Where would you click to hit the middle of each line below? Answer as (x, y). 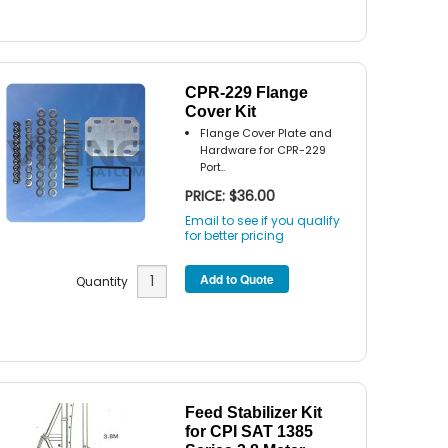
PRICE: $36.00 (230, 195)
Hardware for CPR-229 (263, 150)
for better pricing (235, 235)
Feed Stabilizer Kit (254, 413)
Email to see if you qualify (263, 220)
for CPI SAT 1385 (249, 432)
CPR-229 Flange (247, 93)
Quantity (106, 282)
